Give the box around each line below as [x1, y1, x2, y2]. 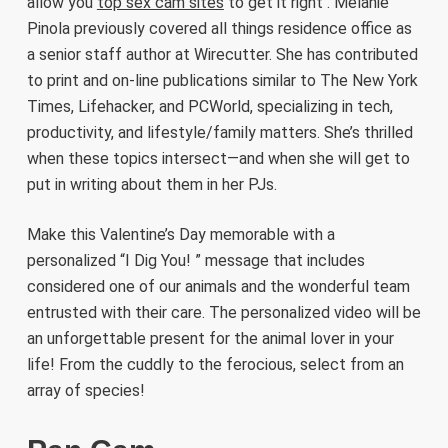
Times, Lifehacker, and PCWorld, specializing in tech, [26, 97, 393, 117]
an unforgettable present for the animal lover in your [26, 329, 394, 349]
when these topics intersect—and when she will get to [26, 149, 410, 169]
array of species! [26, 381, 145, 401]
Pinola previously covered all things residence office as [26, 19, 412, 39]
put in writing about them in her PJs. [26, 175, 277, 195]
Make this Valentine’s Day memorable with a [26, 225, 335, 245]
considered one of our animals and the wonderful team [26, 277, 410, 297]
